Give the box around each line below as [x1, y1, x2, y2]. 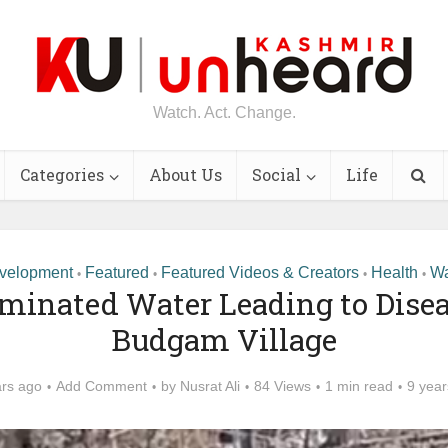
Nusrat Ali [179, 378, 240, 394]
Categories [20, 164, 104, 185]
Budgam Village [111, 320, 337, 359]
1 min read [324, 378, 393, 394]
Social [252, 164, 301, 185]
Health [370, 264, 418, 281]
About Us [149, 164, 222, 185]
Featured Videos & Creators [160, 264, 359, 281]
